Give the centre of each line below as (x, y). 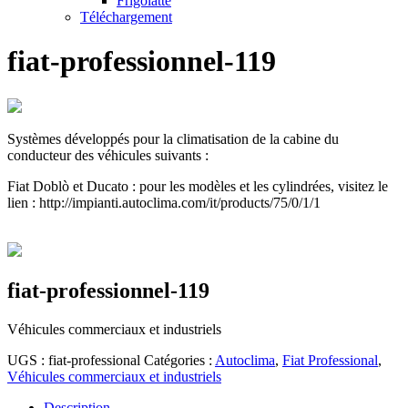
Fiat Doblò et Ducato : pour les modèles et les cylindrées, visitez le (198, 186)
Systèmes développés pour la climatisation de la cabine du (173, 138)
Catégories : (179, 360)
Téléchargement (126, 16)
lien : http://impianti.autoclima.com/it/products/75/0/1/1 (164, 202)
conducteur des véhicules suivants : (108, 155)
